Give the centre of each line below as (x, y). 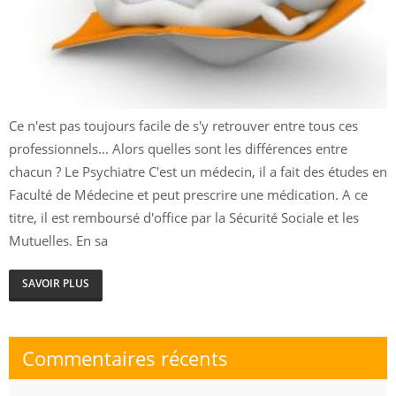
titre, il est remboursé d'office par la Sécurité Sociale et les (184, 217)
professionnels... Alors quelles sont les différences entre (178, 148)
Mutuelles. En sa (58, 240)
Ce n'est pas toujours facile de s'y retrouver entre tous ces (183, 125)
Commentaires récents (125, 358)
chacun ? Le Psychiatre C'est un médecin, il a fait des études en (198, 171)
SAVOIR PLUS (56, 283)
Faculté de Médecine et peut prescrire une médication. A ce (188, 194)
